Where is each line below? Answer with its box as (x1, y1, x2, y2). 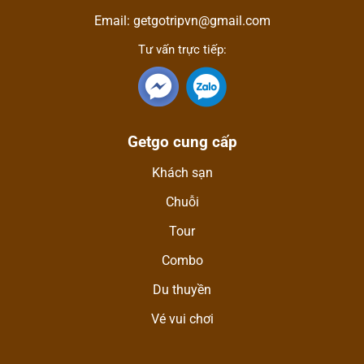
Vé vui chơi (150, 310, 214, 327)
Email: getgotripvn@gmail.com (93, 12, 271, 28)
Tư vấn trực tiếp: (137, 41, 227, 57)
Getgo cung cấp (127, 132, 237, 151)
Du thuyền (153, 281, 211, 297)
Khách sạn (151, 164, 213, 180)
